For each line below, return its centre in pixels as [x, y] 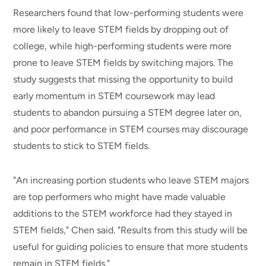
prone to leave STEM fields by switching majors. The [123, 62]
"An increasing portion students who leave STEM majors [131, 180]
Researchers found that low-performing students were [129, 12]
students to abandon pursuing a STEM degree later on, [128, 112]
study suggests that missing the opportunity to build [123, 79]
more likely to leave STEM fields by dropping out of [121, 29]
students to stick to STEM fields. [83, 145]
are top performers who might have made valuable [120, 197]
